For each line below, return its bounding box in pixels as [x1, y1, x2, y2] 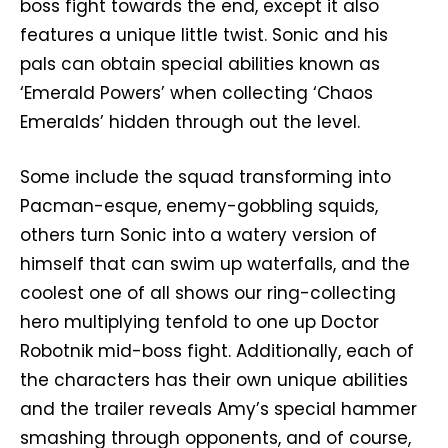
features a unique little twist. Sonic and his [20, 23, 388, 48]
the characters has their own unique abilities [20, 368, 408, 393]
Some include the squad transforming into [20, 165, 391, 190]
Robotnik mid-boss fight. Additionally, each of [20, 339, 414, 364]
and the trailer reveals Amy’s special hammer [20, 397, 417, 422]
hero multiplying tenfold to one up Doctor [20, 310, 379, 335]
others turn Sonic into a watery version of [20, 223, 377, 248]
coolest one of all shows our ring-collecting [20, 281, 396, 306]
